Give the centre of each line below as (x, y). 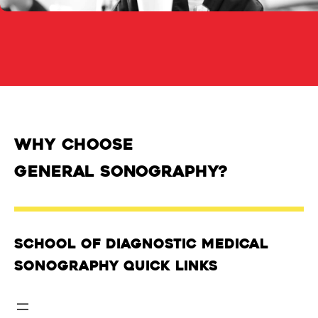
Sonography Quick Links (116, 265)
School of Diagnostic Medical (141, 243)
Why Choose (74, 144)
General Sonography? (121, 171)
